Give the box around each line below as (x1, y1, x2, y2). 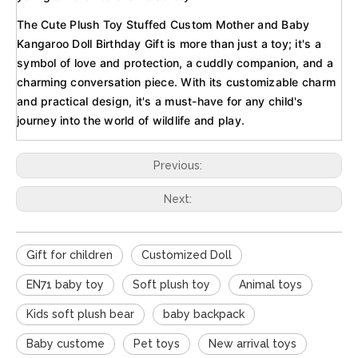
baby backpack (163, 308, 245, 320)
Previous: (153, 159, 205, 172)
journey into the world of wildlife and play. (17, 113, 245, 128)
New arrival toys (209, 337, 296, 350)
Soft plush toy (133, 278, 210, 291)
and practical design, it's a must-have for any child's (17, 94, 304, 109)
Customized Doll (141, 249, 232, 261)
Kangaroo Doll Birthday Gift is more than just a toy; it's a (17, 37, 321, 51)
